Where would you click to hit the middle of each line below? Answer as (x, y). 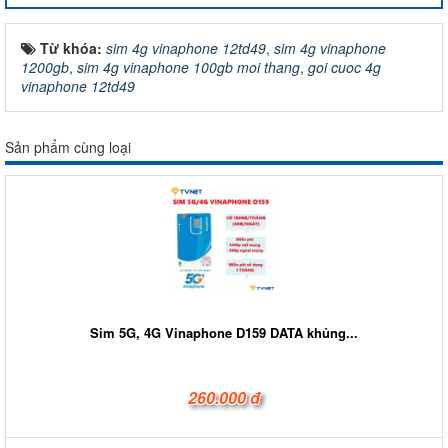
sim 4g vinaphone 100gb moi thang (188, 66)
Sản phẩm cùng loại (68, 146)
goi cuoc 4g (344, 66)
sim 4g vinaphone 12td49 (186, 47)
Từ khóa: (73, 47)
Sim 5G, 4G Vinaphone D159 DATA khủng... (224, 332)
